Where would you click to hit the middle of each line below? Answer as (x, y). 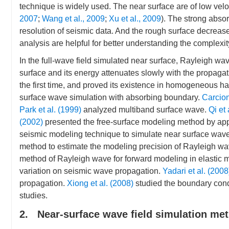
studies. (33, 196)
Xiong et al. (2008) (100, 183)
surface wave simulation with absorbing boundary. (111, 97)
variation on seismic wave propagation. (91, 171)
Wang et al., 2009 (73, 19)
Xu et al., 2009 (135, 19)
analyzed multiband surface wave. (145, 110)
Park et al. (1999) (50, 110)
